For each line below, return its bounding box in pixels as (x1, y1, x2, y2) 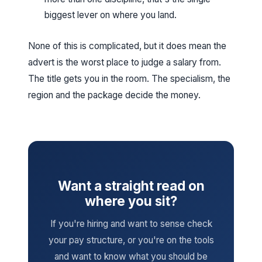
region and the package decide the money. (28, 89, 201, 101)
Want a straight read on (57, 178, 205, 194)
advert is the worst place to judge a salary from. (28, 57, 221, 68)
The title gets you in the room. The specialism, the (28, 73, 230, 84)
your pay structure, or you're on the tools (48, 235, 214, 246)
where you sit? (85, 193, 177, 209)
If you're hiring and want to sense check (50, 218, 212, 229)
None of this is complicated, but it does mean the (28, 40, 226, 51)
